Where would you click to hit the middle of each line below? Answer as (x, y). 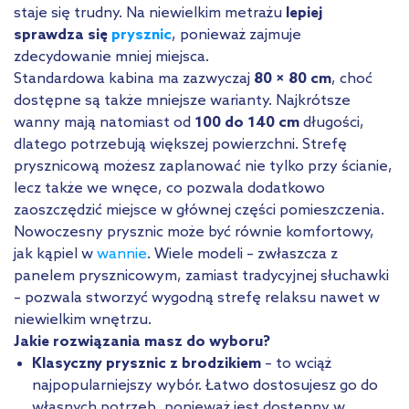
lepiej (304, 13)
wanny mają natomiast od (104, 122)
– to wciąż (296, 363)
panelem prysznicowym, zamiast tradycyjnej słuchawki (201, 276)
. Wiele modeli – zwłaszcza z (242, 254)
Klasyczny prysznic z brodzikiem (147, 363)
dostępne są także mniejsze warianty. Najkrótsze (182, 100)
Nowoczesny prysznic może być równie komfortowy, (194, 232)
